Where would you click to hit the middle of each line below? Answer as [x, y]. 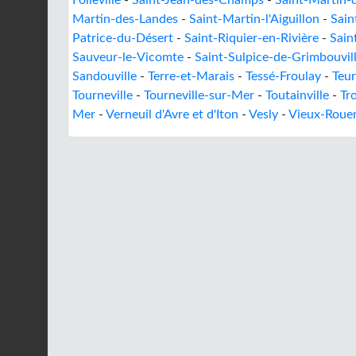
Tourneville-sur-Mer [199, 95]
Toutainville [297, 95]
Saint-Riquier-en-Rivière [252, 38]
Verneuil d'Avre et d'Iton [172, 114]
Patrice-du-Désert [123, 38]
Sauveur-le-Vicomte [128, 57]
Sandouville [104, 76]
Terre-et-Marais [191, 76]
